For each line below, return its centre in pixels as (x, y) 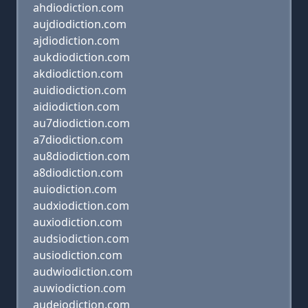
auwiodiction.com (79, 288)
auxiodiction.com (78, 222)
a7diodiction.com (78, 140)
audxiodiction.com (81, 206)
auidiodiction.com (80, 90)
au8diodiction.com (81, 156)
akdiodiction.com (78, 74)
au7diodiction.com (81, 123)
